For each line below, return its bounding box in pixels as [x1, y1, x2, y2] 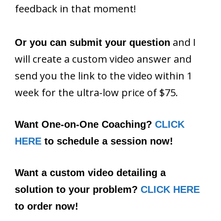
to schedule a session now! [41, 135, 173, 147]
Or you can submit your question [15, 37, 170, 48]
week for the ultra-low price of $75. [15, 85, 178, 99]
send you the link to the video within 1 [15, 69, 192, 82]
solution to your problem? [15, 184, 141, 195]
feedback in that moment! [15, 1, 136, 15]
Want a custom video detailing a [15, 167, 166, 178]
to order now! [15, 200, 78, 212]
